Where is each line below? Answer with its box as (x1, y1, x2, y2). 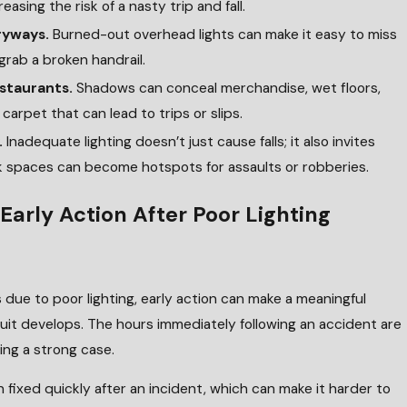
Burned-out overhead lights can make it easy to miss (52, 25, 397, 44)
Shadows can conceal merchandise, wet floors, (72, 78, 381, 97)
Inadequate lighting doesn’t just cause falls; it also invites (2, 133, 375, 151)
